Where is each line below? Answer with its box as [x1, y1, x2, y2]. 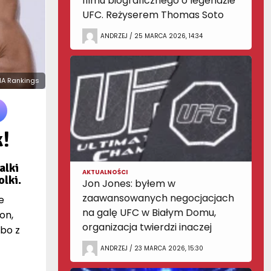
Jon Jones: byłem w [82, 177, 175, 191]
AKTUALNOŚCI [82, 168, 128, 177]
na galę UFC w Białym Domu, [82, 206, 216, 220]
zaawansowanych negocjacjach [82, 191, 234, 205]
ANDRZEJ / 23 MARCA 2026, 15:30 [100, 243, 203, 253]
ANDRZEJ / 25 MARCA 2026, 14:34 [100, 31, 203, 41]
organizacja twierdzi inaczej [82, 220, 212, 234]
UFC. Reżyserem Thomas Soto [82, 8, 224, 22]
